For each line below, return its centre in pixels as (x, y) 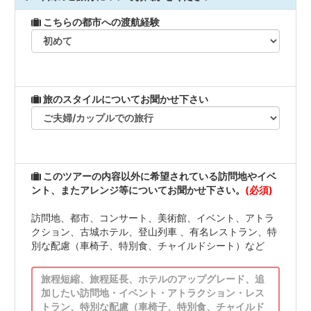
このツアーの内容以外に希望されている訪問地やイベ (159, 176)
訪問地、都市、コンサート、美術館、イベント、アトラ (153, 218)
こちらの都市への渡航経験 (100, 22)
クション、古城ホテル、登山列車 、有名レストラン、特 (154, 232)
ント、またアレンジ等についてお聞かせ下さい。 (138, 190)
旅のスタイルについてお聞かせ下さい (125, 99)
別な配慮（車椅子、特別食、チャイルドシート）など (148, 246)
